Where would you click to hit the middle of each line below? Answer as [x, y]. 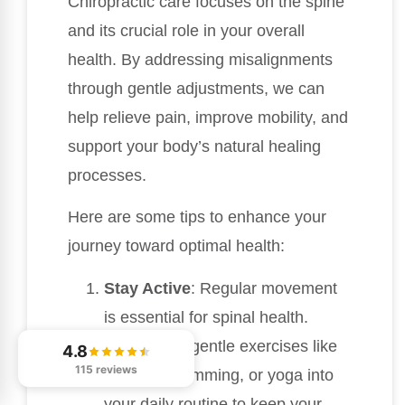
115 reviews [106, 369]
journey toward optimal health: [176, 246]
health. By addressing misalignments [200, 59]
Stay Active [147, 288]
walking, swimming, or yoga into [219, 375]
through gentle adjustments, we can [196, 88]
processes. [107, 175]
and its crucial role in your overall [186, 30]
